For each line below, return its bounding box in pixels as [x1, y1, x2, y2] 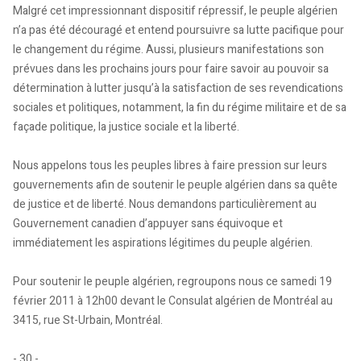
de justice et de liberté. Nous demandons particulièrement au [13, 196, 317, 213]
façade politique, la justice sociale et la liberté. [13, 118, 239, 135]
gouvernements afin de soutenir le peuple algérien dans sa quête [13, 176, 338, 193]
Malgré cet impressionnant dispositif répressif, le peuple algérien [13, 2, 338, 19]
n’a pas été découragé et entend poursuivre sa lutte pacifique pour [13, 22, 344, 39]
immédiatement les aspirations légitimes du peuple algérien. [13, 234, 313, 251]
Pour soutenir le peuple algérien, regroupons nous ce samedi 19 [13, 273, 332, 290]
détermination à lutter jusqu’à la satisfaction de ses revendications [13, 80, 343, 97]
